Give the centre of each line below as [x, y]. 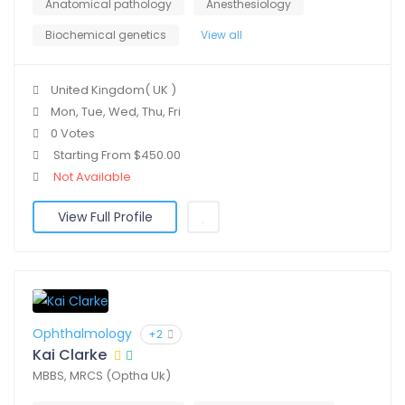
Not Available [92, 177]
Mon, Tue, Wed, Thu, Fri [116, 112]
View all [221, 35]
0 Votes [73, 134]
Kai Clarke [70, 355]
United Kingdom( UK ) [113, 90]
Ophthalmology [82, 334]
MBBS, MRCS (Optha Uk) [102, 376]
